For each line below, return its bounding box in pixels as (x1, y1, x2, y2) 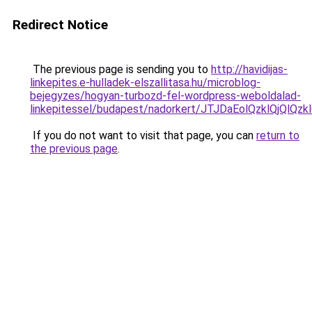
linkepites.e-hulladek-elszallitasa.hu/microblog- (30, 76, 260, 89)
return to (256, 129, 299, 142)
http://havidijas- (211, 63, 288, 76)
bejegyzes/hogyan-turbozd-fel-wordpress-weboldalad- (30, 89, 301, 102)
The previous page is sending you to (30, 63, 211, 76)
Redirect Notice (13, 17, 108, 33)
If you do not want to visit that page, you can (30, 129, 256, 142)
